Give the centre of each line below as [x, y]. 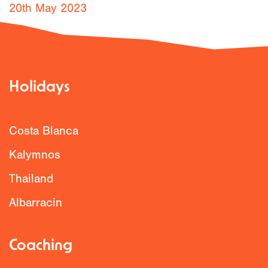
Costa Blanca [44, 131]
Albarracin [36, 202]
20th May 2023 [48, 8]
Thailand [31, 179]
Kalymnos [35, 155]
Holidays [39, 88]
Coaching [41, 246]
